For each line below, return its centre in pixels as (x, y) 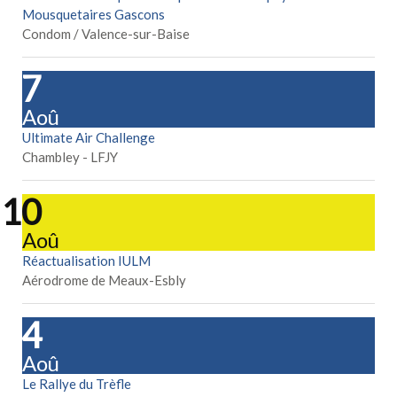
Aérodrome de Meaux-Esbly (104, 280)
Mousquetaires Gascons (93, 15)
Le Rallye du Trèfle (77, 384)
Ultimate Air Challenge (89, 138)
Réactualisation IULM (86, 261)
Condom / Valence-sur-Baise (106, 34)
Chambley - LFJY (70, 157)
